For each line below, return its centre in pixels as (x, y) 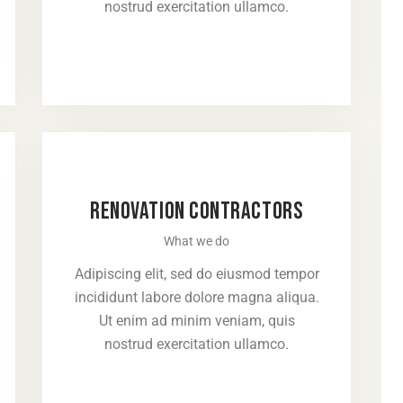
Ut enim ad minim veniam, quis (197, 320)
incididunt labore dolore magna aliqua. (197, 297)
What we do (197, 241)
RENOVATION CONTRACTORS (197, 212)
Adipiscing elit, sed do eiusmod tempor (197, 273)
